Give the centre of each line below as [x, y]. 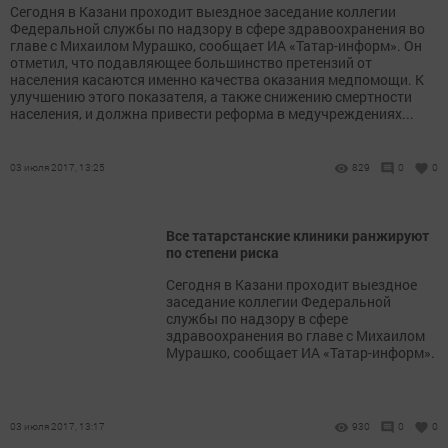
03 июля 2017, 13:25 [57, 168]
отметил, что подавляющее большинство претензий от [191, 63]
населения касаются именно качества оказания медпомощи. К [217, 80]
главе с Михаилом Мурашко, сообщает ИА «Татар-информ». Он [216, 46]
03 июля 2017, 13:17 [57, 427]
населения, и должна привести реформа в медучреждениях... [212, 114]
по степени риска [222, 253]
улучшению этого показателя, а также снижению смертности [211, 97]
